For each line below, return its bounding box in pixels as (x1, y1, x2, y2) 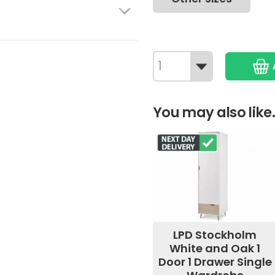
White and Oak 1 (169, 241, 261, 257)
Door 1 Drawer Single (158, 254, 272, 270)
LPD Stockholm (173, 227, 257, 243)
